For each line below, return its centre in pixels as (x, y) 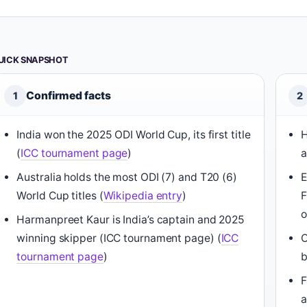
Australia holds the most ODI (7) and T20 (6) (127, 177)
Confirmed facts (69, 96)
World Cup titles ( (60, 196)
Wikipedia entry (143, 196)
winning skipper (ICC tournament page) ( (119, 238)
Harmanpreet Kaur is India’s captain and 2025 (131, 220)
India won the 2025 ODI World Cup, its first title (134, 135)
